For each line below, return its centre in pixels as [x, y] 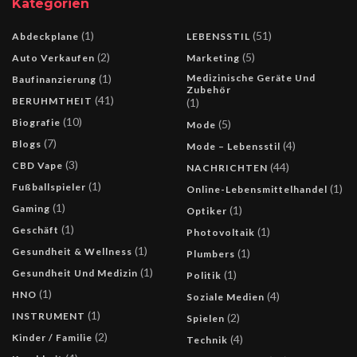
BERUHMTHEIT [52, 100]
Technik [207, 339]
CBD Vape [37, 165]
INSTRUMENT [49, 316]
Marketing [213, 57]
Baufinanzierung [54, 79]
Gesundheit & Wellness [72, 251]
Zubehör [209, 89]
